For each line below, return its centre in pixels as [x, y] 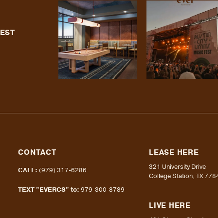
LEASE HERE [174, 152]
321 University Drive [178, 167]
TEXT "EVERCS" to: [49, 190]
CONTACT [37, 152]
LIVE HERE [170, 205]
